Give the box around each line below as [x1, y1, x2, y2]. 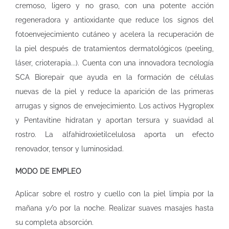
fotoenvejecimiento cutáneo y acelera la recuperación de [15, 30, 214, 38]
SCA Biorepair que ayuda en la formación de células [15, 73, 214, 81]
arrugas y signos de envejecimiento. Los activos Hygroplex [15, 102, 214, 110]
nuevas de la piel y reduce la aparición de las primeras [15, 87, 214, 96]
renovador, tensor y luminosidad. [15, 145, 124, 153]
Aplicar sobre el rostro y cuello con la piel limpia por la [15, 190, 214, 198]
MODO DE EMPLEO [15, 167, 81, 175]
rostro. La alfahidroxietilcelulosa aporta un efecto [15, 130, 214, 139]
